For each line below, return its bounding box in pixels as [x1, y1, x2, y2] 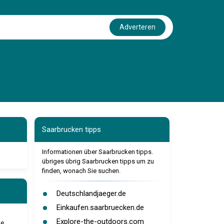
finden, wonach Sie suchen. [41, 167, 120, 174]
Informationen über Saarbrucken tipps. [41, 148, 153, 155]
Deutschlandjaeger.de [56, 189, 126, 198]
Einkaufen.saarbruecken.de [56, 203, 144, 212]
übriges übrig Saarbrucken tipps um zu [41, 157, 154, 165]
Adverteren [119, 23, 155, 31]
